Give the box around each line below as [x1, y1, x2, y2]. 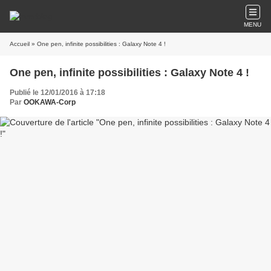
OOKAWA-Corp [24, 98, 76, 106]
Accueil [10, 41, 30, 47]
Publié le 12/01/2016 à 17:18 [10, 88, 105, 97]
